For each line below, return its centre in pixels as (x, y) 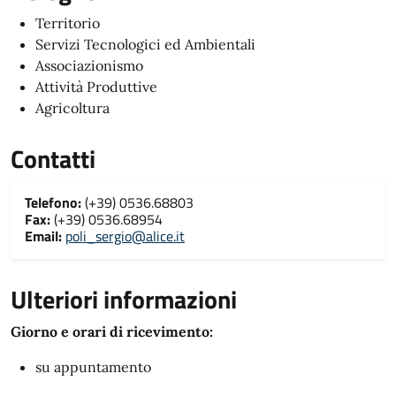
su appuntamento (93, 367)
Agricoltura (72, 108)
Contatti (53, 159)
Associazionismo (89, 65)
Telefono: (53, 202)
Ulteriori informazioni (124, 299)
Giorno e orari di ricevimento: (112, 331)
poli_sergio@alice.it (125, 236)
